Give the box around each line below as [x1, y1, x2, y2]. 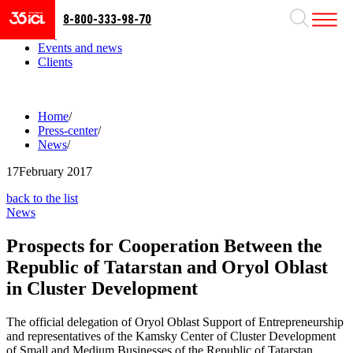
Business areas [38, 13, 110, 26]
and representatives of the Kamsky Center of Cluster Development [6, 329, 336, 344]
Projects [38, 27, 77, 40]
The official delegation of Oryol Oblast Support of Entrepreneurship [6, 315, 344, 329]
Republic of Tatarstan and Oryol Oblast [6, 257, 328, 278]
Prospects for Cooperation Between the [6, 236, 322, 257]
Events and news [38, 41, 122, 54]
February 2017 [19, 165, 92, 179]
